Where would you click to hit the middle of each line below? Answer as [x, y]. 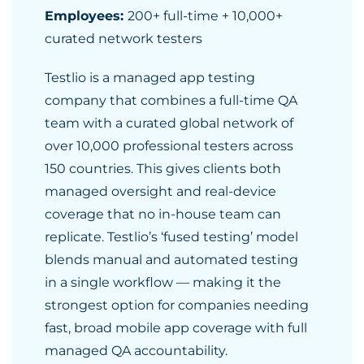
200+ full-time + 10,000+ [205, 16]
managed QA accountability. [136, 351]
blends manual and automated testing [171, 260]
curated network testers [123, 39]
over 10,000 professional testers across [169, 146]
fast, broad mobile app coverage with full [176, 328]
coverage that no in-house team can [163, 214]
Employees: [86, 16]
